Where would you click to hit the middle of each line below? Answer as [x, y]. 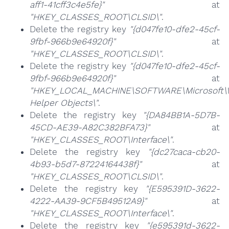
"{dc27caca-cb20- [184, 152]
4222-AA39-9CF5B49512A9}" [88, 201]
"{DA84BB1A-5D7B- [181, 115]
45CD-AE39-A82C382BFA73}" [89, 128]
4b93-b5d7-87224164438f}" [85, 164]
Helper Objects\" [64, 103]
